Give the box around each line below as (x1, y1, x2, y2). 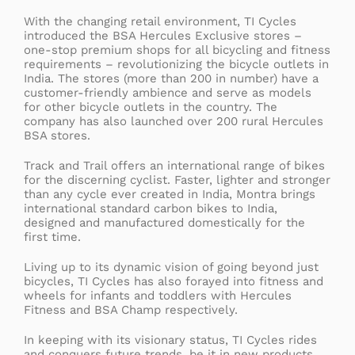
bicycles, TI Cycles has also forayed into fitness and (24, 273, 323, 288)
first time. (24, 229, 81, 244)
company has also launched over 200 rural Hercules (24, 113, 323, 128)
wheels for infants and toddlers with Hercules (24, 288, 292, 303)
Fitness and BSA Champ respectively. (24, 302, 238, 317)
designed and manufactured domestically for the (24, 215, 305, 230)
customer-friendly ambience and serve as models (24, 85, 311, 100)
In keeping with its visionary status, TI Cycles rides (24, 332, 317, 347)
